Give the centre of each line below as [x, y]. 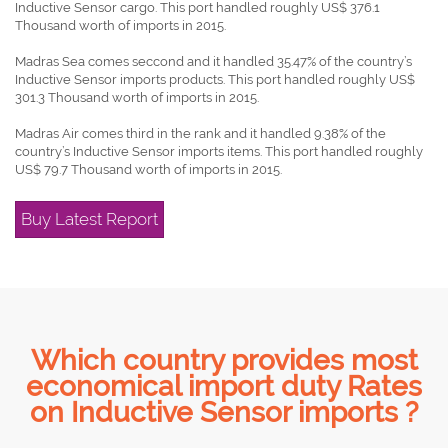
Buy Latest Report [89, 219]
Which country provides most [224, 360]
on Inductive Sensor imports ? [224, 412]
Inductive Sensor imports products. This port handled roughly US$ [215, 79]
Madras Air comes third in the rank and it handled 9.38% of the [200, 133]
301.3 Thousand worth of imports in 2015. [137, 97]
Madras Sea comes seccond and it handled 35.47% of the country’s [213, 61]
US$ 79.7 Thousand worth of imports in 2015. [148, 169]
